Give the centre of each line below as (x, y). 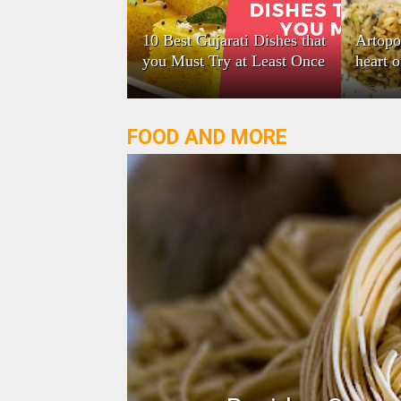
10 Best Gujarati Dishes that (234, 40)
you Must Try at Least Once (233, 61)
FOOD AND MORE (207, 137)
